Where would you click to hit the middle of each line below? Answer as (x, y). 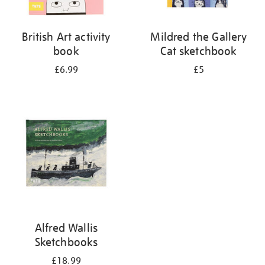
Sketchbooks (66, 242)
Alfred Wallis (66, 228)
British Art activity (66, 37)
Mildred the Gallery (199, 37)
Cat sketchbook (199, 51)
